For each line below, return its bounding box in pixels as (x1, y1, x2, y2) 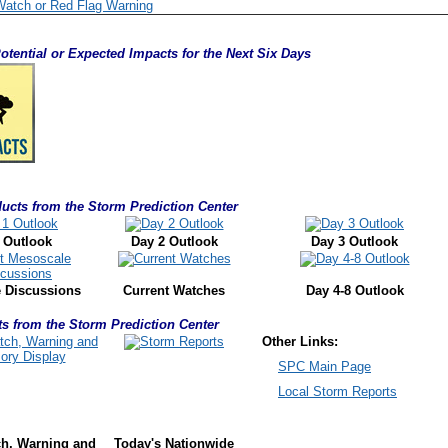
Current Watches (123, 283, 225, 298)
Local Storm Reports (278, 384, 397, 399)
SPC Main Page (278, 359, 371, 374)
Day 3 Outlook (311, 234, 398, 249)
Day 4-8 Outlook (305, 283, 404, 298)
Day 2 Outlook (130, 234, 218, 249)
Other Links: (246, 334, 338, 349)
